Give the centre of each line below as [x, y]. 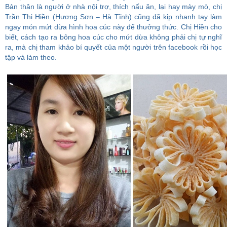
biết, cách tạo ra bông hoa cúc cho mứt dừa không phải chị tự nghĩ [113, 37]
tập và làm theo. [31, 57]
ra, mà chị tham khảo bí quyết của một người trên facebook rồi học [113, 47]
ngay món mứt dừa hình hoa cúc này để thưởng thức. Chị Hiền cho [113, 27]
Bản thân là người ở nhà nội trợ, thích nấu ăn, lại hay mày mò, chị [113, 7]
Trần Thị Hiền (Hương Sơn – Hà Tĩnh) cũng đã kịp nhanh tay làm [113, 17]
